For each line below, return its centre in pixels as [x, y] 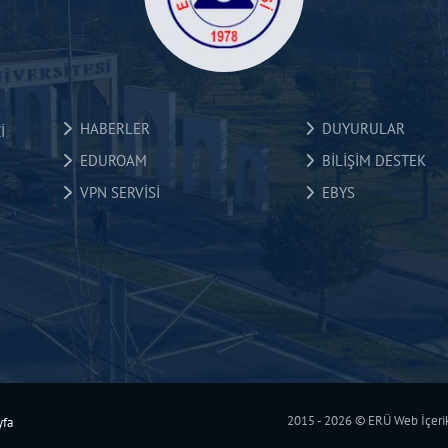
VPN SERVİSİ [115, 193]
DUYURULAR [359, 129]
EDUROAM [109, 161]
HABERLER [110, 129]
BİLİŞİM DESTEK [369, 161]
